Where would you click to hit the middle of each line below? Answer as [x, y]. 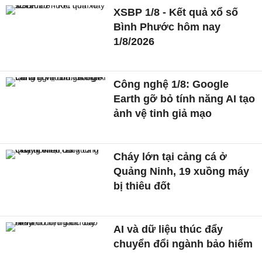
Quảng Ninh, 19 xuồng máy [182, 172]
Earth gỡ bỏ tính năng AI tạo [185, 99]
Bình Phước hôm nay [167, 27]
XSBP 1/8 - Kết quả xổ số [176, 12]
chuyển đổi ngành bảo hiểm [183, 244]
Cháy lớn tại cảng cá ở [170, 157]
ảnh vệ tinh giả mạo [163, 114]
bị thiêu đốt [142, 186]
